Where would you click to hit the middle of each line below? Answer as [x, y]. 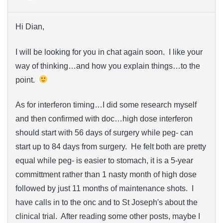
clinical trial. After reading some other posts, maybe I [108, 217]
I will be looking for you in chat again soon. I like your [109, 52]
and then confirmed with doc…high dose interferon [104, 119]
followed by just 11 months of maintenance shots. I [105, 189]
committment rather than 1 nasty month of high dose [106, 175]
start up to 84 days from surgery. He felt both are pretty [111, 147]
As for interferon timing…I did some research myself [106, 105]
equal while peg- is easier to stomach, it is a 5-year [104, 161]
